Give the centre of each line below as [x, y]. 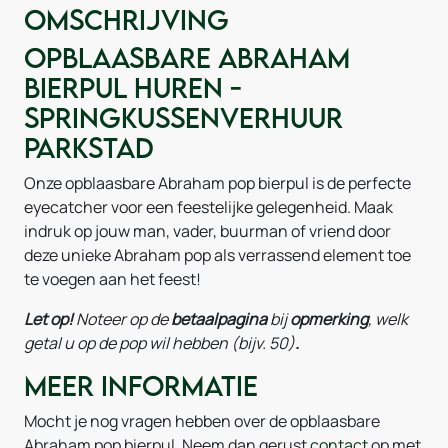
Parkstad [89, 147]
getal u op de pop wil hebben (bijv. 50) [159, 343]
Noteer [101, 319]
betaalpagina [219, 319]
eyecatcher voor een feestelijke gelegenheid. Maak [208, 207]
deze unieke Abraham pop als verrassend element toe [217, 255]
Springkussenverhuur [183, 117]
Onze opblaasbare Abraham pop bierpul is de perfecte [217, 183]
